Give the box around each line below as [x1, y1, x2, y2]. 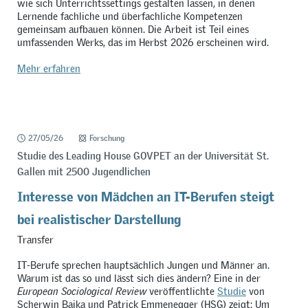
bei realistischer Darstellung [16, 205, 181, 228]
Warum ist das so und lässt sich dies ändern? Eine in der [16, 272, 261, 285]
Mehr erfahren [16, 61, 80, 75]
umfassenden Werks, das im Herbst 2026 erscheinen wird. [16, 36, 269, 49]
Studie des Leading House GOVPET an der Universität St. [16, 148, 269, 162]
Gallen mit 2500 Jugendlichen [16, 164, 151, 178]
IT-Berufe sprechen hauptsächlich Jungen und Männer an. [16, 258, 269, 272]
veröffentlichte [146, 285, 217, 298]
